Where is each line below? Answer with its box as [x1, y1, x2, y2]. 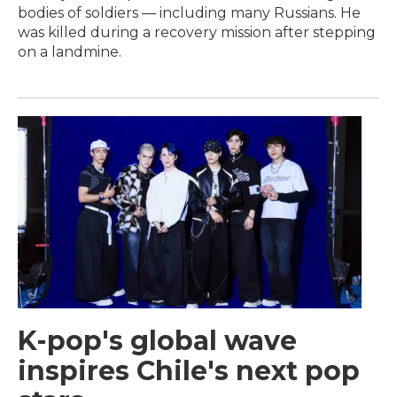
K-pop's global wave [18, 323, 297, 357]
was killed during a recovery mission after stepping [18, 24, 376, 42]
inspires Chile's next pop [18, 354, 360, 387]
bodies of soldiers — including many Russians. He [18, 4, 361, 22]
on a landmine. [18, 43, 121, 61]
